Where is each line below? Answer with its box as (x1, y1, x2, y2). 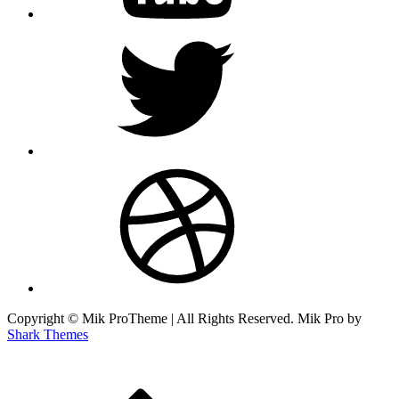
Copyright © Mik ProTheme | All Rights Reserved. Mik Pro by (7, 310, 362, 326)
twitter (42, 20, 77, 37)
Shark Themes (7, 326, 88, 342)
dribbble (42, 158, 88, 174)
